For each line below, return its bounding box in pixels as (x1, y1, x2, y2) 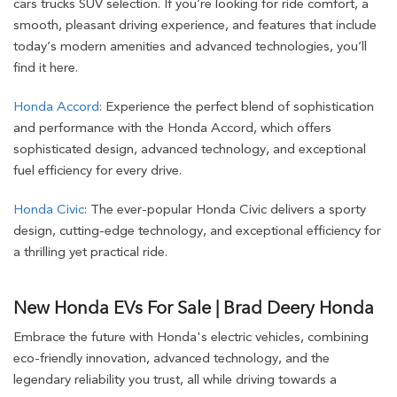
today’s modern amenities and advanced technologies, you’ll (13, 38, 367, 54)
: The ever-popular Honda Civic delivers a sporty (84, 201, 366, 217)
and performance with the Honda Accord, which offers (13, 120, 331, 136)
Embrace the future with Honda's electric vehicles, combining (13, 329, 369, 345)
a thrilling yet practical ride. (13, 244, 167, 260)
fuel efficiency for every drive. (13, 162, 182, 178)
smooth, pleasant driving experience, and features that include (13, 17, 377, 33)
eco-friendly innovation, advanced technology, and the (13, 350, 330, 366)
